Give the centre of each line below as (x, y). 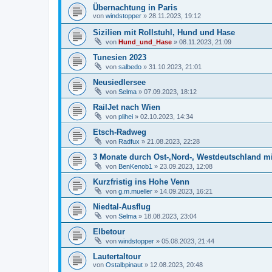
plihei (126, 116)
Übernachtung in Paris (135, 7)
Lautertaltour (117, 256)
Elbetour (109, 231)
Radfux (129, 141)
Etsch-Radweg (120, 132)
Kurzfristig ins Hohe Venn (141, 182)
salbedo (130, 66)
